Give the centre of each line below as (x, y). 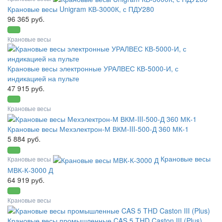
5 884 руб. (24, 139)
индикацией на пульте (43, 79)
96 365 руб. (26, 19)
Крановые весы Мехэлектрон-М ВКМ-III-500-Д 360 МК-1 (98, 129)
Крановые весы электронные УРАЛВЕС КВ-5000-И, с (93, 69)
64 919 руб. (26, 180)
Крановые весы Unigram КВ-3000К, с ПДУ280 (81, 9)
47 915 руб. (26, 88)
